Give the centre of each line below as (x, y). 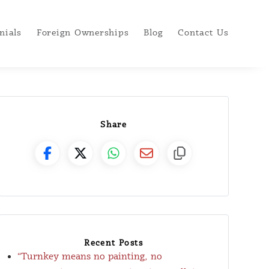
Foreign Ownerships (83, 33)
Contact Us (203, 33)
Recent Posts (114, 243)
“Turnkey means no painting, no (89, 256)
